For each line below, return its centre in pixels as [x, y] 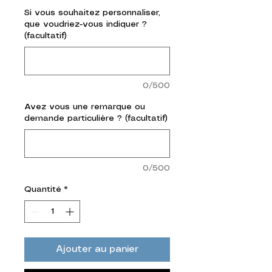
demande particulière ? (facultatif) [96, 118]
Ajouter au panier [97, 249]
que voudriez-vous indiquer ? [86, 24]
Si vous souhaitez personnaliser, [92, 12]
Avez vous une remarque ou [85, 107]
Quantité [43, 189]
